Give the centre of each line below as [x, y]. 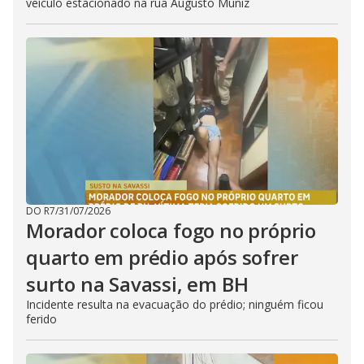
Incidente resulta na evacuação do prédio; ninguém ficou [175, 304]
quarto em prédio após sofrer [162, 257]
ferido [41, 319]
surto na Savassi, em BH [137, 284]
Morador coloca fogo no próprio [171, 230]
